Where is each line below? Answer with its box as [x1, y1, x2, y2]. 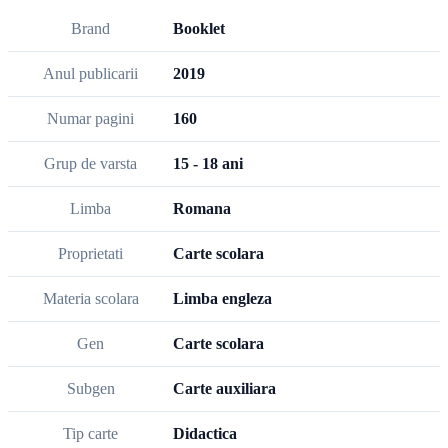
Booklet [173, 19, 225, 37]
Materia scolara [42, 289, 139, 307]
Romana [173, 199, 231, 217]
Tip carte [63, 424, 118, 442]
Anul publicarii [43, 64, 138, 82]
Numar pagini [47, 109, 134, 127]
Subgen [66, 379, 115, 397]
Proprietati [58, 244, 123, 262]
